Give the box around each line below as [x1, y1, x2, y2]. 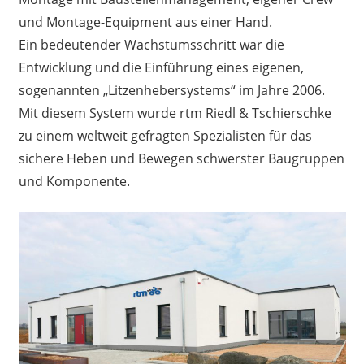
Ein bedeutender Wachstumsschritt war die [18, 35, 284, 54]
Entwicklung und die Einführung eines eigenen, [18, 58, 304, 76]
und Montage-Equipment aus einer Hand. [18, 12, 272, 31]
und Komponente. [18, 171, 130, 190]
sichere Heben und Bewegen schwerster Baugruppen [18, 149, 344, 167]
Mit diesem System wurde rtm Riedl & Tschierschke [18, 103, 331, 122]
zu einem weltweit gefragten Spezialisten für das [18, 126, 312, 145]
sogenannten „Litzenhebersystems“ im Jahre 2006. [18, 80, 325, 99]
